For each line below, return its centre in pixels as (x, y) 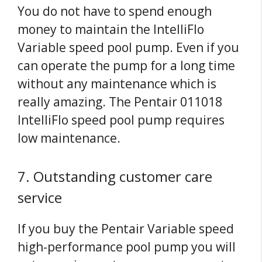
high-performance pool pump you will (127, 247)
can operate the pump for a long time (126, 66)
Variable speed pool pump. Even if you (128, 48)
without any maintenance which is (117, 84)
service (40, 197)
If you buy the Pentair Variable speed (126, 228)
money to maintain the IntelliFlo (111, 30)
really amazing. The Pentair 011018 (120, 102)
